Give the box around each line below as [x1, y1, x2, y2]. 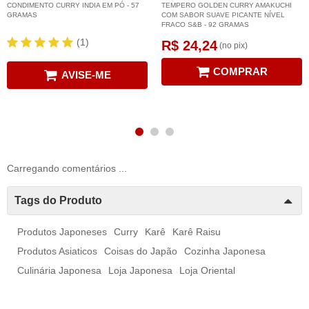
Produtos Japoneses [17, 226, 107, 238]
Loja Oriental [179, 265, 235, 277]
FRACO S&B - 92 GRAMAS [161, 21, 249, 29]
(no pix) [217, 41, 248, 51]
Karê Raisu [172, 226, 221, 238]
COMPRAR [213, 66, 268, 78]
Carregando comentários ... [7, 163, 127, 175]
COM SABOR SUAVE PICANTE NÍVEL [161, 11, 285, 19]
